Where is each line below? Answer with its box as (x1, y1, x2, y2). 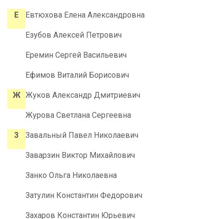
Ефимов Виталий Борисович (25, 70, 129, 80)
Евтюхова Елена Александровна (25, 10, 145, 20)
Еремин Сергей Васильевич (25, 50, 127, 60)
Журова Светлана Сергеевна (25, 110, 131, 120)
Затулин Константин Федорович (25, 191, 142, 200)
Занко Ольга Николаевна (25, 171, 117, 180)
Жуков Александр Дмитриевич (25, 90, 140, 100)
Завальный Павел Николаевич (25, 131, 138, 140)
